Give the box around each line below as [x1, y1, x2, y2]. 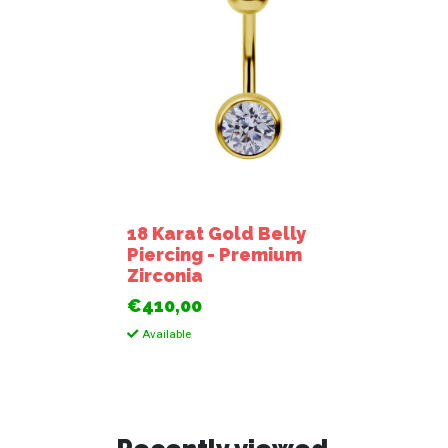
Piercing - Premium [127, 243, 303, 265]
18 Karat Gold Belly [127, 222, 307, 244]
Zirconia [127, 264, 204, 286]
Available [139, 326, 192, 341]
